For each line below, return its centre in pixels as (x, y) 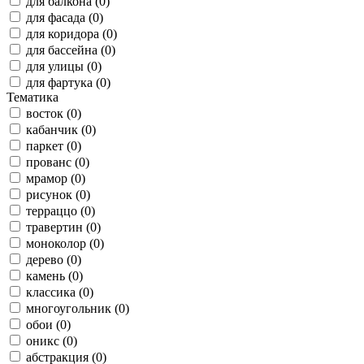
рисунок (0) (58, 195)
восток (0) (54, 114)
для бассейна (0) (71, 50)
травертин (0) (63, 227)
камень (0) (54, 276)
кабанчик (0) (61, 130)
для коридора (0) (71, 34)
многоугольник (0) (78, 309)
